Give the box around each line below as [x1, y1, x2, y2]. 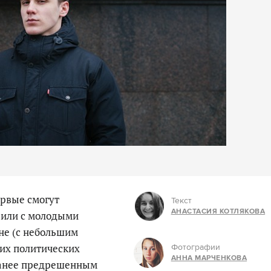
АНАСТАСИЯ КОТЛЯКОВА [171, 207, 266, 216]
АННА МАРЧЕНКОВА [171, 253, 247, 263]
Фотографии [171, 242, 220, 253]
